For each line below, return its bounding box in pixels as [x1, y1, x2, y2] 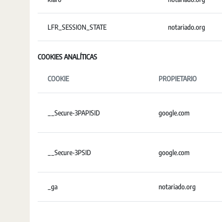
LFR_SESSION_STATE [48, 23, 107, 31]
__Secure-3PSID [48, 148, 91, 157]
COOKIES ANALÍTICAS [38, 53, 97, 61]
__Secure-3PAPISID [48, 109, 100, 117]
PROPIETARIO [159, 74, 197, 83]
